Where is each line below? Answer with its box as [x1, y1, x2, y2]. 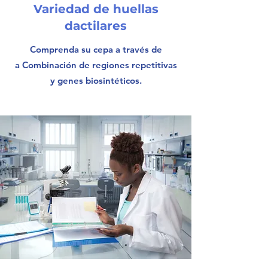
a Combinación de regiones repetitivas [14, 59, 177, 71]
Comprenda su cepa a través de [29, 44, 162, 55]
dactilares [65, 19, 127, 33]
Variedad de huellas [33, 2, 159, 16]
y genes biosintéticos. [50, 75, 142, 86]
